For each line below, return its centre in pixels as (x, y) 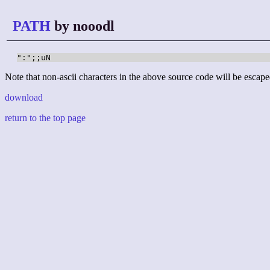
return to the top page (45, 118)
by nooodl (83, 26)
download (24, 98)
